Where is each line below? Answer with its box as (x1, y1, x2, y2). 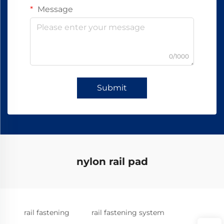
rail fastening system (91, 208, 164, 217)
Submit (97, 83, 127, 92)
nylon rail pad (76, 155, 148, 167)
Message (35, 4, 73, 14)
